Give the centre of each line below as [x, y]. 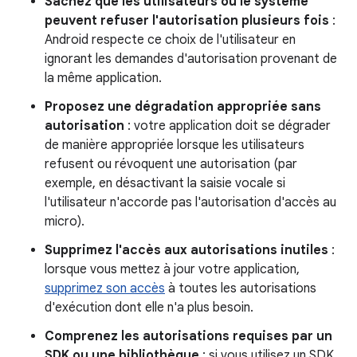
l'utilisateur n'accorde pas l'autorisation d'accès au [190, 202]
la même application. [103, 78]
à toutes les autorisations [241, 288]
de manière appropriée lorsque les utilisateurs [175, 145]
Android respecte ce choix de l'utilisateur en [170, 40]
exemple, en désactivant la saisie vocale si [165, 183]
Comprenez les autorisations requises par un [188, 336]
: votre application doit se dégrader [228, 126]
